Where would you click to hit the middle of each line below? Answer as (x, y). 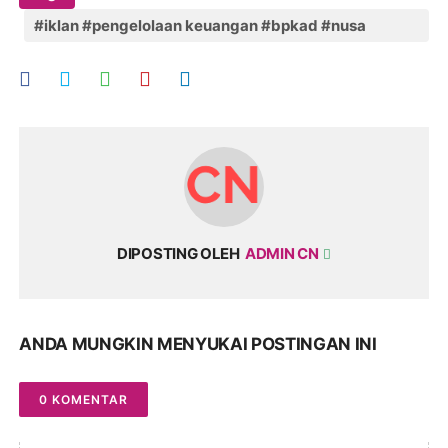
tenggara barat (90, 58)
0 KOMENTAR (84, 399)
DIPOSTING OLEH (178, 253)
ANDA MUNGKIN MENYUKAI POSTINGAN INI (198, 343)
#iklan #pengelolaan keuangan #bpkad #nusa (200, 25)
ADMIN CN (283, 253)
